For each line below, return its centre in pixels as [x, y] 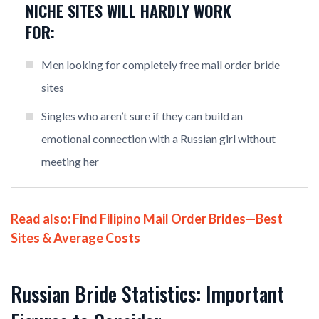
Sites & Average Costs [75, 238]
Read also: [41, 219]
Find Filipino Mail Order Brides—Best [177, 219]
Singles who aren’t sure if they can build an [142, 116]
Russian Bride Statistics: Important [147, 294]
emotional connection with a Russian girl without [158, 139]
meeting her [70, 162]
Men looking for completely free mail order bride [161, 65]
